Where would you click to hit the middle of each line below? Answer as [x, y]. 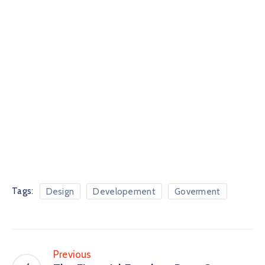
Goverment [197, 191]
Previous [72, 254]
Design [60, 191]
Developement [124, 191]
